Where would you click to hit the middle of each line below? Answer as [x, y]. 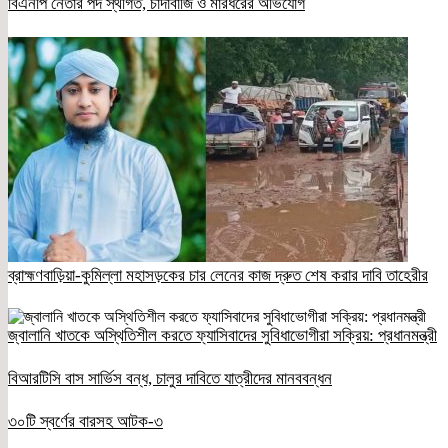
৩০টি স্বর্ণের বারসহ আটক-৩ [85, 421]
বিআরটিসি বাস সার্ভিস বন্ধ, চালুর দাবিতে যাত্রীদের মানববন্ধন [170, 379]
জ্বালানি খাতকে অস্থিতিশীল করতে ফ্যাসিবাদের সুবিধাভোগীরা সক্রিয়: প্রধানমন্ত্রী [222, 336]
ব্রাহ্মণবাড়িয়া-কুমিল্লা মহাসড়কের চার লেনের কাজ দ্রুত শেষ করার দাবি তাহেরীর [218, 275]
